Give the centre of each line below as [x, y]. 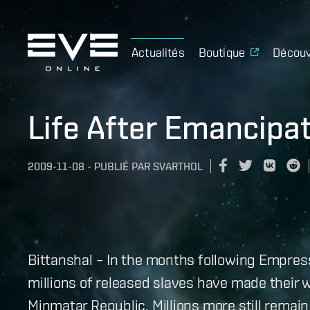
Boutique [222, 52]
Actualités [158, 52]
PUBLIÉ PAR [122, 167]
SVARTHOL [178, 167]
